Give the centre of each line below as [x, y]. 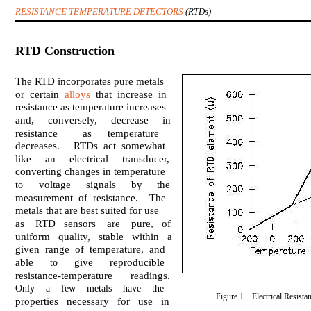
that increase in [129, 94]
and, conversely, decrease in [93, 120]
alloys [78, 94]
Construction [80, 51]
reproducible [137, 262]
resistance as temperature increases [91, 107]
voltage [55, 185]
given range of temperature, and [91, 249]
